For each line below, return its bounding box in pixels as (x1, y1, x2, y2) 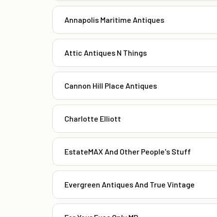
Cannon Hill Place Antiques (64, 81, 157, 91)
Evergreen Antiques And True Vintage (64, 180, 195, 189)
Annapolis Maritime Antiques (64, 15, 164, 25)
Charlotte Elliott (64, 114, 121, 124)
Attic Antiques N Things (64, 48, 147, 58)
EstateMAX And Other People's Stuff (64, 147, 191, 156)
